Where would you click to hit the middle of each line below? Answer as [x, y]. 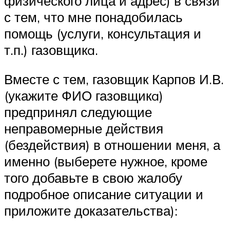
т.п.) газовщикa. [51, 50]
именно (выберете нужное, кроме [106, 161]
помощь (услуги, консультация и [103, 33]
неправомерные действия [84, 129]
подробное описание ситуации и [104, 194]
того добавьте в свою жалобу [93, 178]
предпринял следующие [78, 112]
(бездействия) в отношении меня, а [112, 145]
